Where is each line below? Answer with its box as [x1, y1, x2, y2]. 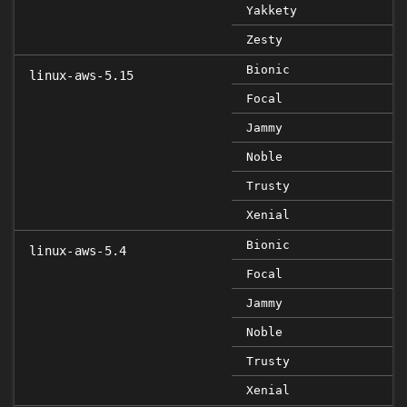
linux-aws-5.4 [29, 243, 127, 258]
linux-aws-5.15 [29, 68, 134, 83]
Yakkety [246, 4, 297, 17]
